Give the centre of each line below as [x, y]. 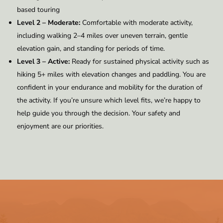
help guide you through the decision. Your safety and [99, 113]
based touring [38, 10]
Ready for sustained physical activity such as [139, 62]
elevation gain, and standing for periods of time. [91, 49]
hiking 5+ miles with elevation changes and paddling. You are [111, 75]
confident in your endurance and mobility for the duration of [110, 88]
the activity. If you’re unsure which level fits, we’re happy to [109, 101]
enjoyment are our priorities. [60, 126]
